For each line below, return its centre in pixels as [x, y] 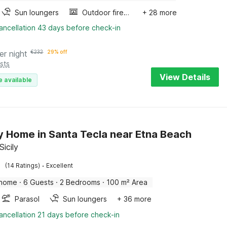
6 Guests [39, 182]
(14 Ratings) [23, 165]
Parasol [27, 199]
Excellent [60, 165]
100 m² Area [127, 182]
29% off [58, 52]
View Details [185, 77]
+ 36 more [135, 199]
